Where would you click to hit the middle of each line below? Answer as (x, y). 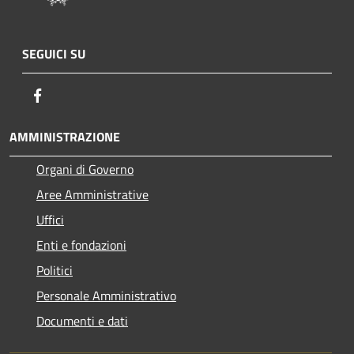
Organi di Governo (85, 169)
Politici (55, 270)
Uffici (50, 219)
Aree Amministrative (92, 194)
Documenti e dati (82, 320)
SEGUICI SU (54, 53)
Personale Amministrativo (106, 295)
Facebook (71, 94)
